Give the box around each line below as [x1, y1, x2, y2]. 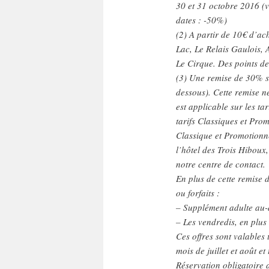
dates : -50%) [176, 14, 227, 26]
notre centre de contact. [176, 158, 265, 171]
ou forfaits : [176, 187, 220, 199]
